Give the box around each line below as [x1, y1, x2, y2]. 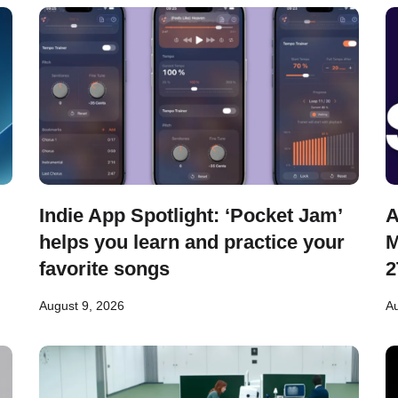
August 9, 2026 [39, 298, 124, 313]
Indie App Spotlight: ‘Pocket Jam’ [39, 204, 342, 227]
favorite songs [39, 258, 170, 280]
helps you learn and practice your [39, 231, 345, 253]
